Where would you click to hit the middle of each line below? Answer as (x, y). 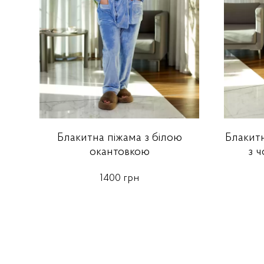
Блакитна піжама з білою (119, 138)
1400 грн (120, 179)
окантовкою (119, 152)
